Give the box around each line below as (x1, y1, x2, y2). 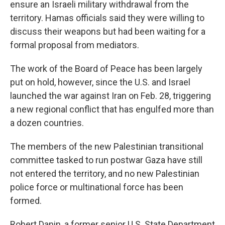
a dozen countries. (10, 118, 84, 128)
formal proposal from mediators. (10, 40, 139, 50)
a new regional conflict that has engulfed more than (10, 104, 214, 115)
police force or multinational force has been (10, 182, 183, 192)
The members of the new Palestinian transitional (10, 141, 203, 152)
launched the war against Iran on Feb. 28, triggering (10, 90, 211, 101)
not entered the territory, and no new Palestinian (10, 168, 199, 179)
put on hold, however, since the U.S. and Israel (10, 77, 190, 87)
